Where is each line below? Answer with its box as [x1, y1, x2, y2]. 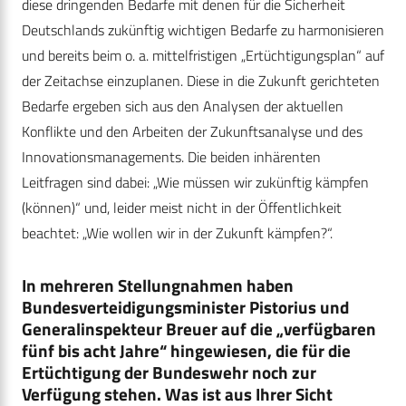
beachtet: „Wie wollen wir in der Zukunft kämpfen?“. [22, 222, 333, 245]
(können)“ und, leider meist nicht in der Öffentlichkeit [22, 197, 342, 219]
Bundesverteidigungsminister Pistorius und [22, 294, 349, 321]
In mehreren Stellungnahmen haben [22, 272, 294, 299]
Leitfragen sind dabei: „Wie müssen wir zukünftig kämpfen [22, 171, 369, 194]
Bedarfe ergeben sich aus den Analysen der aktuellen [22, 95, 343, 118]
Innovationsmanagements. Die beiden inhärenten [22, 146, 321, 169]
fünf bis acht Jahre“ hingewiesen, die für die [22, 337, 351, 364]
